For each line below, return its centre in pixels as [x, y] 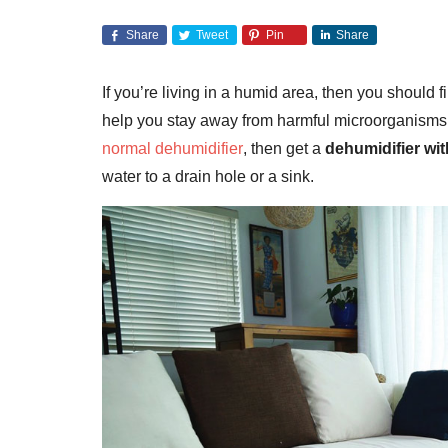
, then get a [284, 148]
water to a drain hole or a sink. [208, 176]
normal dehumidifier [172, 148]
